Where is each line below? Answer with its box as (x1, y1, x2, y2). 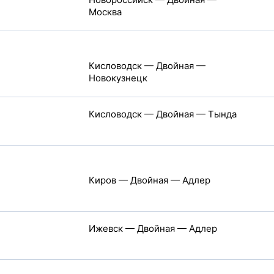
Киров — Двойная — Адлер (88, 174, 210, 186)
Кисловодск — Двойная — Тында (88, 108, 237, 120)
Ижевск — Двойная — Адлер (88, 223, 217, 234)
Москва (88, 6, 122, 18)
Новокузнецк (88, 72, 147, 84)
